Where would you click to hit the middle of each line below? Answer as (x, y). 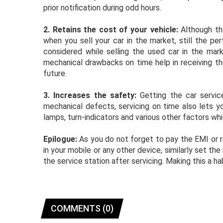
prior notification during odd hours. (102, 8)
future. (55, 73)
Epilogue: (60, 139)
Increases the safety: (95, 95)
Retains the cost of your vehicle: (115, 30)
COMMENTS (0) (82, 209)
